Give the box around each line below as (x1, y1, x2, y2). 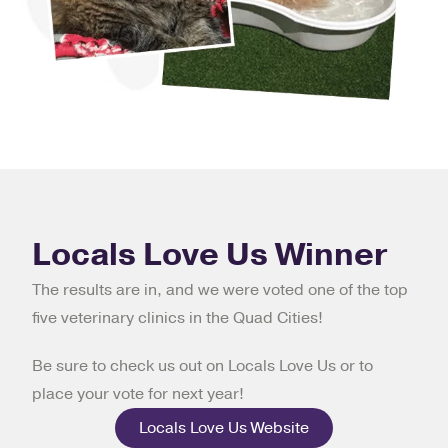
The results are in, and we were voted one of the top (32, 278, 408, 301)
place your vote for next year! (32, 382, 244, 405)
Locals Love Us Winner (32, 232, 388, 276)
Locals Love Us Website (139, 416, 309, 439)
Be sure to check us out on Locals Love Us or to (32, 354, 373, 377)
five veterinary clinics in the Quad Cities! (32, 306, 323, 329)
